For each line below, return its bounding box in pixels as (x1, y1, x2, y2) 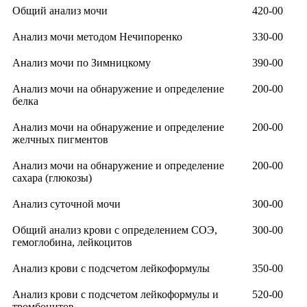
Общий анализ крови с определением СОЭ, (12, 224, 217, 236)
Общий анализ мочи (12, 5, 108, 17)
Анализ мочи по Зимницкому (12, 57, 151, 69)
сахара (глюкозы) (12, 172, 92, 184)
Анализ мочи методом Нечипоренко (12, 31, 182, 43)
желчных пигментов (12, 134, 108, 146)
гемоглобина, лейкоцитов (12, 236, 132, 249)
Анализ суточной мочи (12, 198, 121, 210)
